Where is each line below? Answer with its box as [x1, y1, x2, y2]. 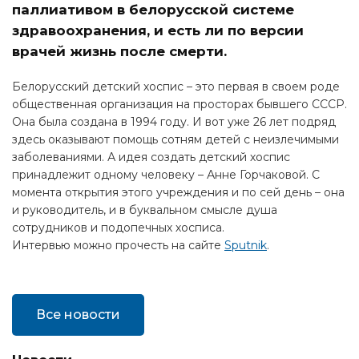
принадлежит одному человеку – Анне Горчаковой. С [12, 167, 320, 182]
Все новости [36, 307, 120, 322]
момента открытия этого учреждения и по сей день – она [12, 185, 345, 200]
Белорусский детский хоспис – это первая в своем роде [12, 79, 340, 94]
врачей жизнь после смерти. [12, 43, 227, 59]
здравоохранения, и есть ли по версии [12, 22, 304, 38]
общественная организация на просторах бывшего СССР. [12, 97, 347, 111]
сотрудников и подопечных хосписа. [12, 220, 224, 235]
